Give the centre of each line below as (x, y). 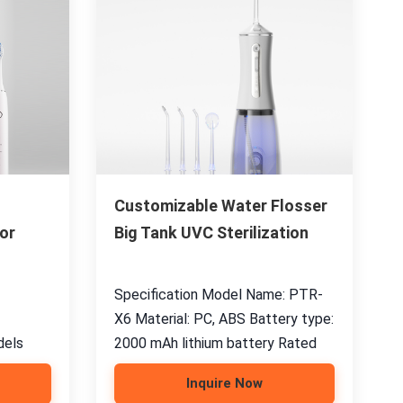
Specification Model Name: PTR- (218, 295)
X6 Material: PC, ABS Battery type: (224, 319)
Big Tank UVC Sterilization (211, 233)
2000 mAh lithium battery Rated (215, 343)
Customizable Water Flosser (220, 206)
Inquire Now (224, 383)
